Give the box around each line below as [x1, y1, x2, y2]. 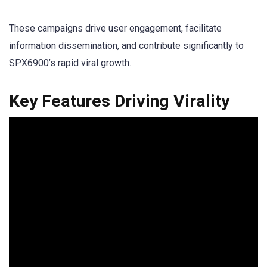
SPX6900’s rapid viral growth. [9, 57, 131, 69]
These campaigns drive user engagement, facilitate [9, 22, 222, 34]
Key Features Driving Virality [9, 91, 229, 111]
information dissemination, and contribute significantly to [9, 39, 244, 51]
